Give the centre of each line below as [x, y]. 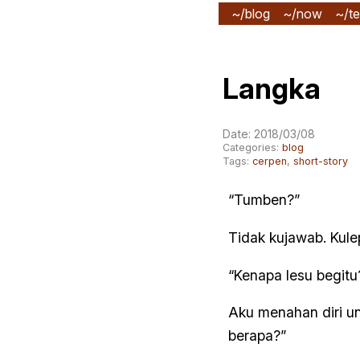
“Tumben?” [264, 200]
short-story [321, 162]
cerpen [270, 162]
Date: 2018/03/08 [269, 134]
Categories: [252, 148]
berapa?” [257, 336]
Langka [272, 88]
